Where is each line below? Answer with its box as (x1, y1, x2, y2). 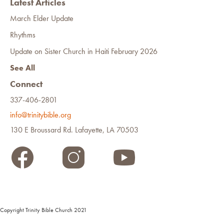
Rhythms (10, 29, 35, 40)
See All (10, 62, 35, 73)
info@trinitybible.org (10, 109, 75, 120)
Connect (10, 78, 42, 90)
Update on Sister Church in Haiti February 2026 (10, 46, 157, 57)
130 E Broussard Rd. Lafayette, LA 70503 (10, 124, 138, 135)
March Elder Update (10, 13, 73, 24)
